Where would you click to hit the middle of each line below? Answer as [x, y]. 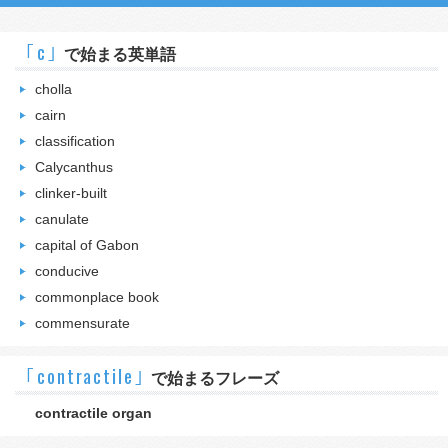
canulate [62, 219]
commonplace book [97, 297]
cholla [53, 89]
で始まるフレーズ [214, 378]
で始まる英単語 [119, 54]
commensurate [82, 323]
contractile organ [93, 413]
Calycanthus [74, 167]
